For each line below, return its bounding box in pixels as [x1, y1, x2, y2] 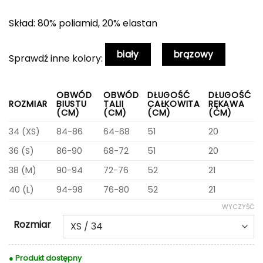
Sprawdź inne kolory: [9, 51, 105, 65]
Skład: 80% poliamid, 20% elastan [9, 16, 157, 31]
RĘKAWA [208, 98, 245, 110]
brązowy [173, 48, 214, 60]
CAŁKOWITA [147, 98, 200, 110]
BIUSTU [56, 98, 87, 110]
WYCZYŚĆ [222, 202, 254, 212]
